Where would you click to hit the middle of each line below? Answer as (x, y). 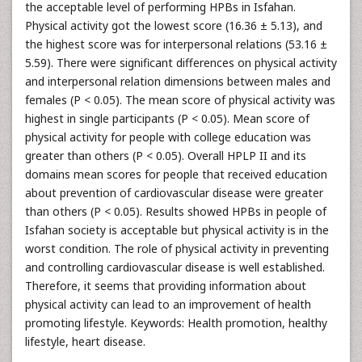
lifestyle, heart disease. (85, 341)
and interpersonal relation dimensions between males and (178, 81)
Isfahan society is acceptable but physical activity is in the (177, 230)
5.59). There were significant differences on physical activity (181, 63)
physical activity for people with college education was (168, 137)
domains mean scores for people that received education (176, 174)
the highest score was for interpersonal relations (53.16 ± (176, 44)
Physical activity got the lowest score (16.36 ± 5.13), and (174, 25)
